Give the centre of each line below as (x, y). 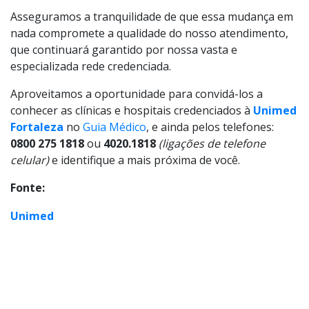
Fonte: (28, 188)
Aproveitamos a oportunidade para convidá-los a (137, 94)
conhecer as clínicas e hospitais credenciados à (132, 110)
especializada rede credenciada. (91, 66)
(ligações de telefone (212, 143)
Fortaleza (38, 127)
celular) (30, 160)
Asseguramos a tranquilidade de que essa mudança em (152, 17)
